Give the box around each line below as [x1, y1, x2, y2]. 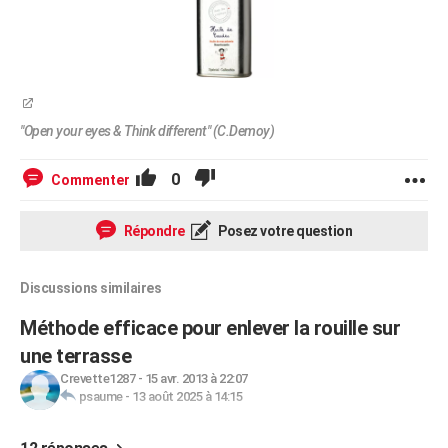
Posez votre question [215, 223, 352, 239]
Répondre [121, 223, 185, 239]
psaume [78, 389, 123, 404]
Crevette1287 [60, 371, 135, 386]
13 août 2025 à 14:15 [132, 389, 242, 404]
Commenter [51, 172, 130, 188]
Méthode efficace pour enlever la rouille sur [20, 316, 400, 340]
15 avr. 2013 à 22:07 [144, 371, 248, 386]
